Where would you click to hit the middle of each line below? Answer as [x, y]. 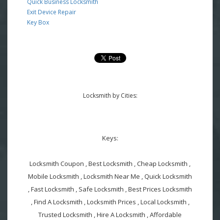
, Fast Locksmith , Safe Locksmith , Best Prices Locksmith [110, 189]
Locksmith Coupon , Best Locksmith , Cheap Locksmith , [110, 163]
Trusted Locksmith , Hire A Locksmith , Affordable [110, 214]
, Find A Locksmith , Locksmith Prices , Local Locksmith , [110, 202]
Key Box [38, 22]
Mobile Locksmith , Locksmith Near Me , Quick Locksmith [110, 176]
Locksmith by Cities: [110, 95]
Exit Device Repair [52, 12]
